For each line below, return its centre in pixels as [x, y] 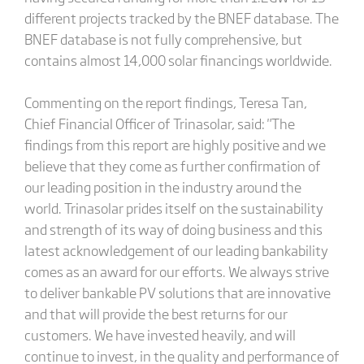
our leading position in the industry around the [162, 186]
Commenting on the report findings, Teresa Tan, [165, 102]
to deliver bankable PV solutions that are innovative [177, 292]
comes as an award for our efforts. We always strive [176, 271]
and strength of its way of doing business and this [173, 229]
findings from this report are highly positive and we [175, 144]
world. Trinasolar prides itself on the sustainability [173, 208]
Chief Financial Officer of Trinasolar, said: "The [159, 123]
